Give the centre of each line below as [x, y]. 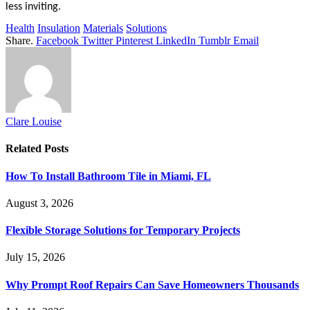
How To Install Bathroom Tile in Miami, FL [108, 176]
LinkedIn [176, 41]
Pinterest [134, 41]
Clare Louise [34, 122]
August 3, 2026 [39, 203]
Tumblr [215, 41]
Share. [19, 41]
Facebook [57, 41]
